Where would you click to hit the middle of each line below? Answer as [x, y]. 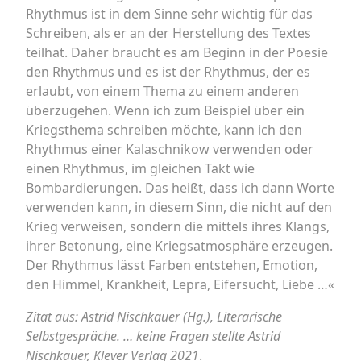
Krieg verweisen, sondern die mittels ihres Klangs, [178, 226]
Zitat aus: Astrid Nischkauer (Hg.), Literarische [154, 317]
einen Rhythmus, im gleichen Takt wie [140, 168]
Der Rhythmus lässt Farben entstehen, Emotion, [172, 265]
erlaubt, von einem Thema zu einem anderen [162, 91]
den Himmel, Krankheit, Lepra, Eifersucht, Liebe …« [180, 284]
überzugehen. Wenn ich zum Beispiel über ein [165, 110]
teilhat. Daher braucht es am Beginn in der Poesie [177, 52]
